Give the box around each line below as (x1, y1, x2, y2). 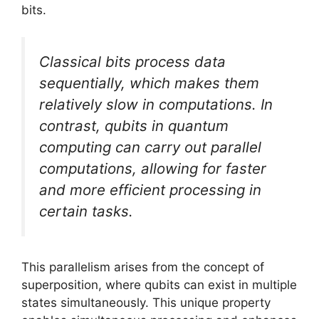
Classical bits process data (39, 53, 226, 71)
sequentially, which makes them (39, 74, 259, 93)
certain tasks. (39, 202, 133, 221)
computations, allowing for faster (39, 159, 266, 178)
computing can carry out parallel (39, 138, 261, 157)
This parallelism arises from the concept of (21, 259, 264, 274)
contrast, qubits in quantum (39, 117, 229, 135)
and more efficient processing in (39, 181, 261, 199)
